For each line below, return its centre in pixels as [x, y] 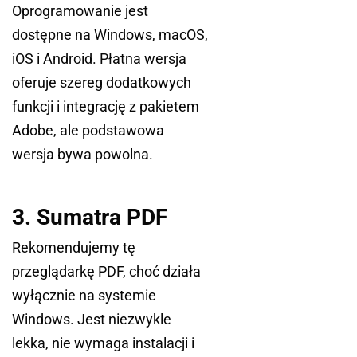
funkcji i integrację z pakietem [106, 107]
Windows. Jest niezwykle [92, 320]
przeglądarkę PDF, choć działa [106, 272]
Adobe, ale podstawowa [88, 131]
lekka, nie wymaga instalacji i [103, 343]
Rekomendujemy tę [74, 248]
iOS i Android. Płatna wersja [99, 59]
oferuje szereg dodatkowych [102, 83]
